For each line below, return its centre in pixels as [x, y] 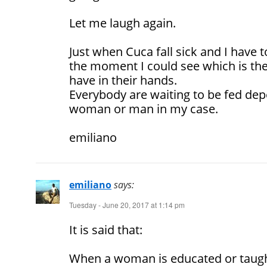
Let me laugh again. [122, 23]
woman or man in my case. [144, 109]
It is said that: [106, 230]
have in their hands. [123, 80]
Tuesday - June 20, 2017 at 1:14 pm [127, 205]
